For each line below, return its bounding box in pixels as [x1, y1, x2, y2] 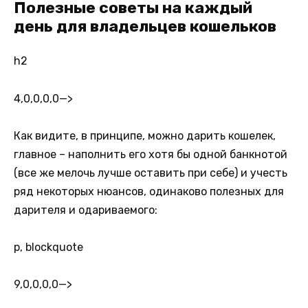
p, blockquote [14, 240, 83, 254]
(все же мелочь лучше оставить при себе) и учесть [14, 166, 287, 179]
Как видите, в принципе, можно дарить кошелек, [14, 129, 276, 142]
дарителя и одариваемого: [14, 203, 157, 217]
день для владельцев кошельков [14, 16, 276, 36]
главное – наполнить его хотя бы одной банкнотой [14, 147, 287, 161]
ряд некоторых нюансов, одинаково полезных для [14, 184, 284, 198]
